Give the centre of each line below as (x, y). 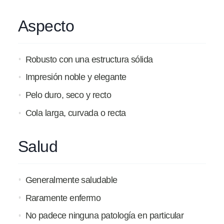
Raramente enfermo (63, 198)
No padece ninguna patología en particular (104, 216)
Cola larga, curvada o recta (75, 113)
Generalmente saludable (71, 180)
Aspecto (46, 26)
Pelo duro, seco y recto (68, 95)
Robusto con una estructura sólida (89, 59)
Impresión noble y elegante (76, 77)
